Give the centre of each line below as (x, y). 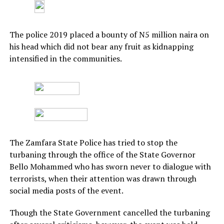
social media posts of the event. (66, 190)
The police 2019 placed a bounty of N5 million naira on (109, 34)
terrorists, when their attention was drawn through (103, 178)
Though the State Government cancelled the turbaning (109, 212)
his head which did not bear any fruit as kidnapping (101, 46)
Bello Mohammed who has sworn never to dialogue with (110, 166)
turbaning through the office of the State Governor (102, 154)
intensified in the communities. (65, 58)
